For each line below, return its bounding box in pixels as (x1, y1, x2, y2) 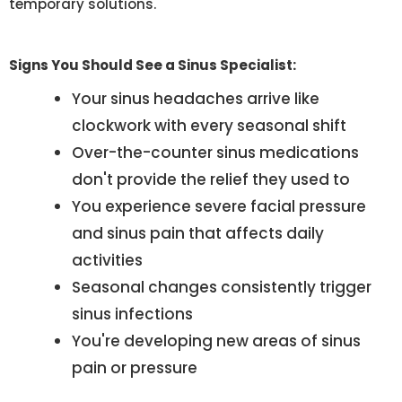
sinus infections (72, 303, 193, 326)
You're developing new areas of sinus (72, 330, 361, 353)
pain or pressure (72, 357, 197, 380)
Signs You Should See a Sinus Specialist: (9, 56, 296, 75)
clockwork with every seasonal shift (72, 115, 346, 137)
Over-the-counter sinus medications (72, 142, 359, 164)
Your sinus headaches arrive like (72, 88, 319, 110)
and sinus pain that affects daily (72, 223, 324, 245)
